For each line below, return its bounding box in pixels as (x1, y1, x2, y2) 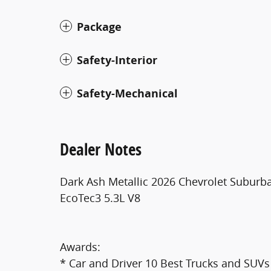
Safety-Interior (77, 52, 157, 68)
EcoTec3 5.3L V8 (60, 190, 140, 205)
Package (77, 19, 122, 34)
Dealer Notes (60, 137, 142, 160)
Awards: (60, 239, 100, 254)
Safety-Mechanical (77, 85, 178, 101)
